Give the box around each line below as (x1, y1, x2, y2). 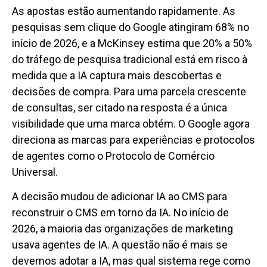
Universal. (12, 165, 58, 178)
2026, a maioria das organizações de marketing (12, 222, 233, 235)
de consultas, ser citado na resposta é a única (12, 101, 227, 114)
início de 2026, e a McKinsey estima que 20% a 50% (12, 36, 252, 49)
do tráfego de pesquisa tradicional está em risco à (12, 52, 247, 66)
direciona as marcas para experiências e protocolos (12, 133, 255, 146)
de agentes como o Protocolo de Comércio (12, 149, 215, 162)
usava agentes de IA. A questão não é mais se (12, 238, 228, 251)
